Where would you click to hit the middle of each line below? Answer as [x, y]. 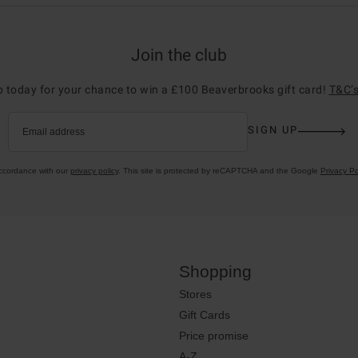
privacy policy [94, 170]
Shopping [215, 271]
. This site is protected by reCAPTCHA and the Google [219, 170]
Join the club [179, 55]
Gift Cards [205, 314]
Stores [195, 294]
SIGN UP [272, 130]
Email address [53, 131]
